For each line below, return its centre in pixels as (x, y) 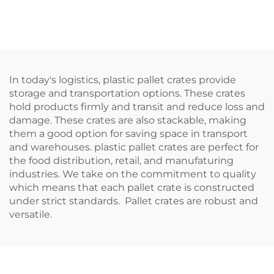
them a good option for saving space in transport (128, 134)
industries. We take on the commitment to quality (133, 174)
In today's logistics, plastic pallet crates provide (123, 80)
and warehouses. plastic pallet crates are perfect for (134, 147)
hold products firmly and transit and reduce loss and (137, 107)
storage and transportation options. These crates (127, 93)
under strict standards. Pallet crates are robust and (134, 201)
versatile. (31, 214)
